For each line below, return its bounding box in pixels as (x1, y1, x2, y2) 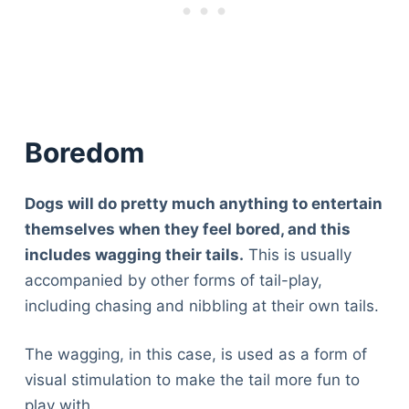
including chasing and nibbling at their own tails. (24, 296, 379, 315)
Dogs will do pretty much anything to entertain (24, 194, 383, 213)
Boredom (24, 135, 144, 169)
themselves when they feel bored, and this (24, 219, 351, 238)
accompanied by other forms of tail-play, (24, 270, 322, 289)
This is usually (243, 245, 351, 264)
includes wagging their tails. (24, 245, 244, 264)
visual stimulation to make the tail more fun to (24, 371, 360, 390)
